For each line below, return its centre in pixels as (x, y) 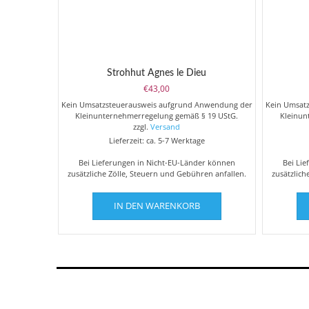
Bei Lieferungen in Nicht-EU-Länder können (157, 163)
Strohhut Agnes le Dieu (157, 73)
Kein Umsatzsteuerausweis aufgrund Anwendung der (157, 105)
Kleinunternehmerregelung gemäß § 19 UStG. (157, 116)
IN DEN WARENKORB (157, 206)
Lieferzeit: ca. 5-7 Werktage (157, 141)
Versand (166, 127)
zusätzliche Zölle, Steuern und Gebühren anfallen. (157, 174)
